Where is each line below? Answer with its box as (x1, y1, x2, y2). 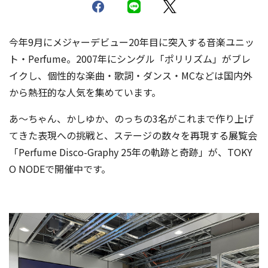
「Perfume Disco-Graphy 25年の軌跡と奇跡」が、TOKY (9, 145, 252, 160)
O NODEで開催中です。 (9, 162, 111, 176)
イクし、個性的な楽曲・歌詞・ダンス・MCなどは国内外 (9, 68, 252, 83)
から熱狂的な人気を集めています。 (9, 85, 161, 100)
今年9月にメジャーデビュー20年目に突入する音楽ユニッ (9, 35, 254, 50)
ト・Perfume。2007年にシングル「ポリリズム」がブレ (9, 51, 251, 66)
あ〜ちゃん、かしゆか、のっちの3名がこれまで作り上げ (9, 111, 254, 126)
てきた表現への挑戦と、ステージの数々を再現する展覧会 (9, 128, 257, 143)
